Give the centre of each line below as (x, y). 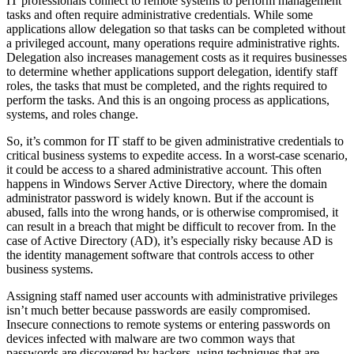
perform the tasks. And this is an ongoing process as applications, (168, 100)
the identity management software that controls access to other (160, 255)
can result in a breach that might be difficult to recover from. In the (171, 227)
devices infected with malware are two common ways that (151, 339)
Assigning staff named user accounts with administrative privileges (172, 296)
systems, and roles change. (72, 115)
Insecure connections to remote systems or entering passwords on (168, 325)
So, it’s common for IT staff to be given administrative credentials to (175, 141)
